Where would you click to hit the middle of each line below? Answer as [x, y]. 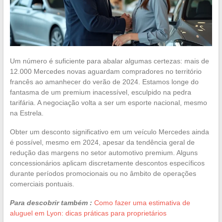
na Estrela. [27, 113]
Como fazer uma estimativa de [142, 202]
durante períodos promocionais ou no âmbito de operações [103, 173]
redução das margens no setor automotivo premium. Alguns [104, 152]
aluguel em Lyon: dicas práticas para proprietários [88, 213]
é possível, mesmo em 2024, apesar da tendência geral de [102, 142]
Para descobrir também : [51, 202]
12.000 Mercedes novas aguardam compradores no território [106, 71]
